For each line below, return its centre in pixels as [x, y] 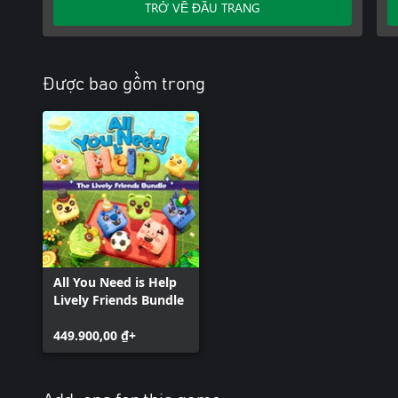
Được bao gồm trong [124, 84]
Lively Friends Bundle [119, 300]
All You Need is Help [115, 282]
